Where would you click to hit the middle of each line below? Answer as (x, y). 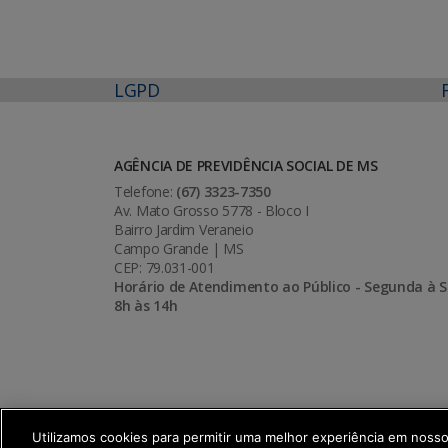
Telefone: (145, 192)
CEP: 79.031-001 (164, 268)
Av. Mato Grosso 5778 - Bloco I (211, 211)
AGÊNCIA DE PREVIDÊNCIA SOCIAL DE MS (246, 166)
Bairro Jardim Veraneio (184, 230)
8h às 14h (146, 306)
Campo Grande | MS (179, 249)
